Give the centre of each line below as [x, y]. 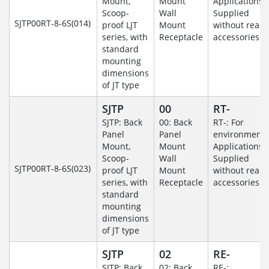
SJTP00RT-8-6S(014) [53, 23]
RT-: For [228, 122]
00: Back [176, 122]
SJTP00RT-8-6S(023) [53, 169]
